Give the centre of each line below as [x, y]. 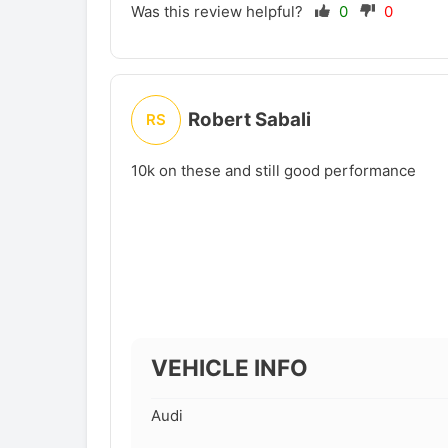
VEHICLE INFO [229, 367]
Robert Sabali [249, 119]
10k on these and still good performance [273, 170]
